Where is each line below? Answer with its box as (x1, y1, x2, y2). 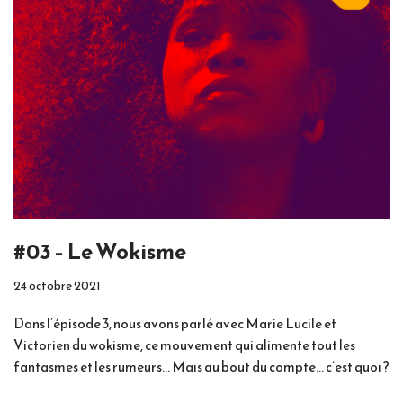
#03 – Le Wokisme (13, 236, 186, 269)
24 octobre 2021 (13, 276, 100, 295)
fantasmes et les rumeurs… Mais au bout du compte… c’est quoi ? (13, 356, 390, 378)
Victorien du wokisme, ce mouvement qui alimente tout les (13, 335, 355, 356)
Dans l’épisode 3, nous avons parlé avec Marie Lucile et (13, 313, 336, 335)
